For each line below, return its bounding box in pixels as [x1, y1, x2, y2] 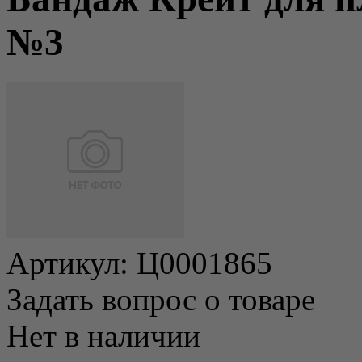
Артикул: [6, 245, 137, 280]
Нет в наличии [6, 318, 200, 353]
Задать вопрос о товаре [6, 281, 315, 317]
